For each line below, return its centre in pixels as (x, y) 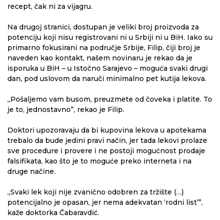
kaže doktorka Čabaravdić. (53, 213)
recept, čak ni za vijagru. (50, 7)
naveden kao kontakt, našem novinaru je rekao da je (100, 58)
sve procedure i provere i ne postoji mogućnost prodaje (106, 151)
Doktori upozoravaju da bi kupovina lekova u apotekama (107, 130)
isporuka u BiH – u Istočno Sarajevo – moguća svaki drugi (108, 69)
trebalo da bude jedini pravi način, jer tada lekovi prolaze (107, 141)
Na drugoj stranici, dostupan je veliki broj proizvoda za (103, 27)
